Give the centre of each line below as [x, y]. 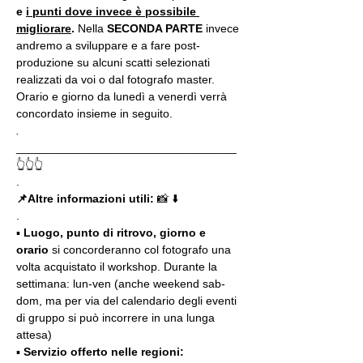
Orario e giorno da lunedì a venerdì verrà [123, 96]
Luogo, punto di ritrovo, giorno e [116, 233]
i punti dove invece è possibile [113, 11]
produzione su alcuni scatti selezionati [115, 62]
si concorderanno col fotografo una [141, 250]
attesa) [34, 335]
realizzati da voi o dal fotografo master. [117, 79]
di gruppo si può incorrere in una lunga [117, 318]
